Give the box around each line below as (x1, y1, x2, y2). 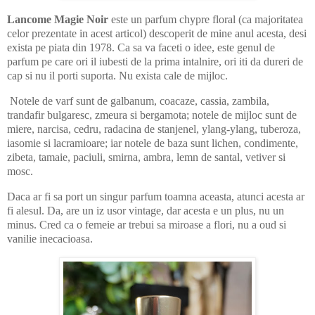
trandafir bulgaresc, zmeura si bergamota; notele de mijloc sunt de (7, 109, 297, 122)
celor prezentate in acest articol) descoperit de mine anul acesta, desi (7, 27, 307, 40)
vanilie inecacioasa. (7, 232, 93, 245)
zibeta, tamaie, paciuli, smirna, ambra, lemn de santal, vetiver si (7, 151, 285, 164)
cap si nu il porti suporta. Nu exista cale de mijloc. (7, 70, 228, 82)
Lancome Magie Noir (7, 13, 108, 26)
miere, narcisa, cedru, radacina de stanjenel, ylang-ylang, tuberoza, (7, 123, 301, 136)
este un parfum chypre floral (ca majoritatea (108, 13, 303, 26)
